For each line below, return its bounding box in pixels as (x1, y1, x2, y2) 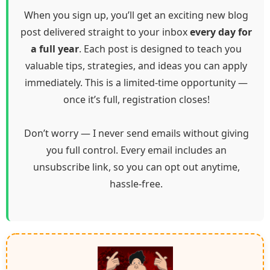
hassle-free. (110, 177, 163, 191)
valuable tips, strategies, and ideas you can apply (25, 59, 247, 73)
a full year (31, 42, 79, 56)
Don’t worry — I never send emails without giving (24, 127, 249, 140)
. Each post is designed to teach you (79, 42, 242, 56)
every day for (190, 25, 252, 39)
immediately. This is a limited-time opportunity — (25, 76, 248, 90)
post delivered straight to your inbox (20, 25, 190, 39)
